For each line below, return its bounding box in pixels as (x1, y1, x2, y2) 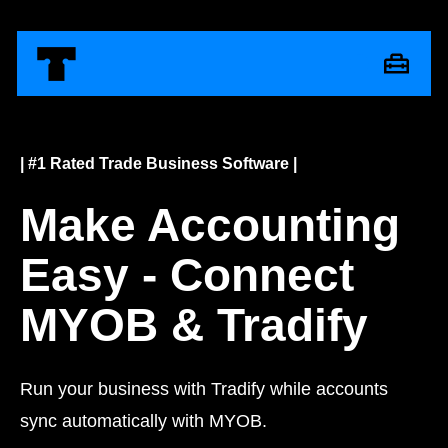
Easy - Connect (20, 249, 354, 302)
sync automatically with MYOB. (20, 410, 267, 431)
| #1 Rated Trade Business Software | (20, 155, 297, 172)
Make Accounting (20, 199, 400, 252)
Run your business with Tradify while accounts (20, 378, 388, 399)
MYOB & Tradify (20, 299, 368, 352)
